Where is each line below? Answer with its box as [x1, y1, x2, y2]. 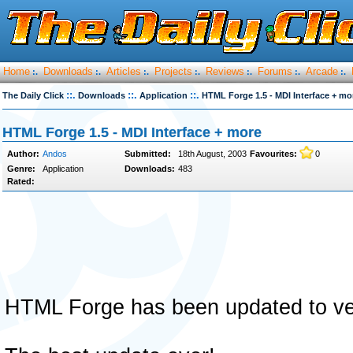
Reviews [206, 65, 244, 77]
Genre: [7, 164, 35, 173]
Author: [7, 149, 39, 158]
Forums [258, 65, 292, 77]
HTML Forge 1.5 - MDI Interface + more [2, 124, 262, 140]
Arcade [306, 65, 338, 77]
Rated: [7, 176, 35, 186]
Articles [106, 65, 141, 77]
